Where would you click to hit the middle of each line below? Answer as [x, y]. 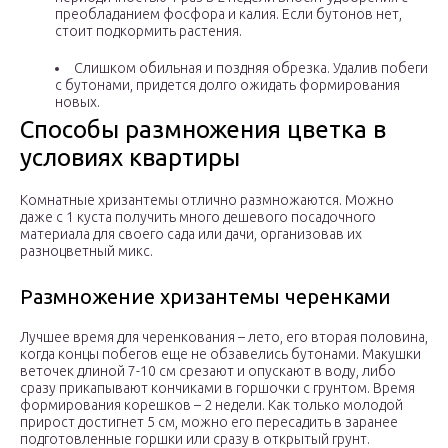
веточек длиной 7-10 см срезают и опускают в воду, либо [208, 371]
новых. [77, 102]
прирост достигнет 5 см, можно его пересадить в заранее [209, 422]
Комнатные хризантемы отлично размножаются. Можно [207, 200]
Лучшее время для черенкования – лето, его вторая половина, [224, 337]
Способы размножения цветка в [203, 130]
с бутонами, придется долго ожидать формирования [227, 85]
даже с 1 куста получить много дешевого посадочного [198, 217]
